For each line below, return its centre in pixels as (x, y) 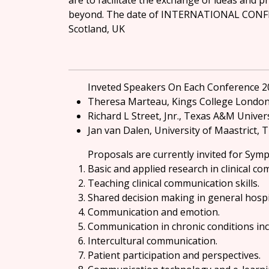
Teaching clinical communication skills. (174, 183)
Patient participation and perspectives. (174, 255)
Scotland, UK (97, 29)
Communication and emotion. (154, 212)
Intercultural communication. (153, 241)
